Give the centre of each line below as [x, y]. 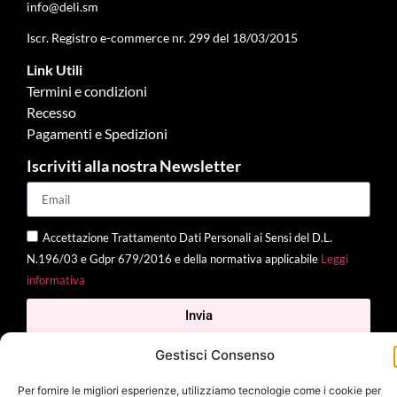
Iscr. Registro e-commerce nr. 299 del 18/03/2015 [162, 37]
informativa [56, 280]
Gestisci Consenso [215, 355]
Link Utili [54, 70]
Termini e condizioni [87, 91]
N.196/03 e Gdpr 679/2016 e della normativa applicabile [174, 258]
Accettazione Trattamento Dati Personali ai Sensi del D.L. [187, 237]
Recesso [51, 113]
